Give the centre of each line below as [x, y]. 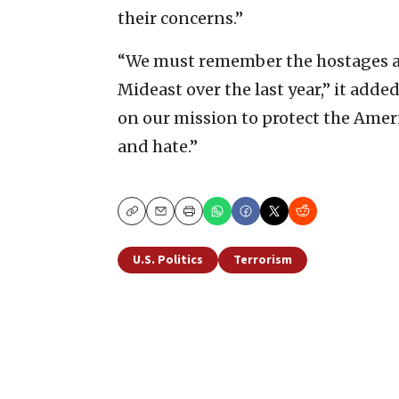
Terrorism [263, 260]
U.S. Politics [168, 260]
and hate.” [158, 146]
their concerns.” [180, 18]
